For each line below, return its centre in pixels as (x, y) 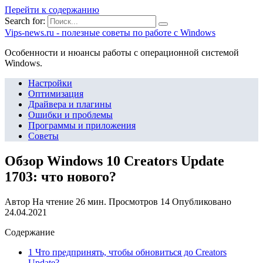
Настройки (50, 83)
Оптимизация (56, 94)
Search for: (25, 21)
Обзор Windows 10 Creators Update (114, 161)
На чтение (53, 201)
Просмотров (133, 201)
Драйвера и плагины (70, 104)
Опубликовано (202, 201)
